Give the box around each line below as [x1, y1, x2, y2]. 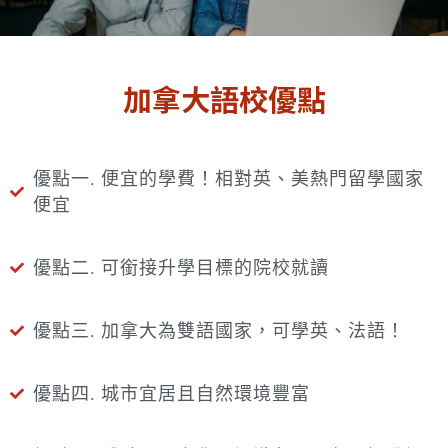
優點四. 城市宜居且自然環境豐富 [32, 382, 310, 404]
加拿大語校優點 [122, 76, 326, 119]
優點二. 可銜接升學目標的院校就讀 [32, 256, 329, 278]
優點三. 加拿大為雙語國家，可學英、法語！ [32, 319, 405, 341]
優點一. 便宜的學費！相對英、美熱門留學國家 [32, 167, 424, 189]
